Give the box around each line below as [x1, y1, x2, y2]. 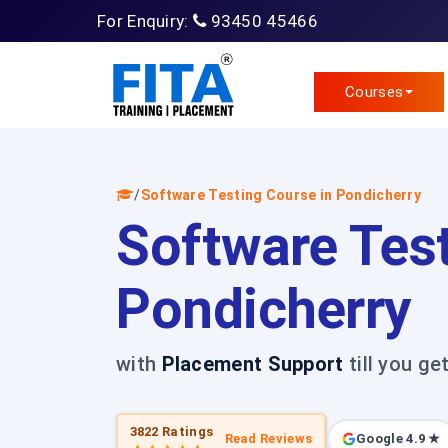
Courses [345, 83, 404, 101]
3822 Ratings [129, 423, 214, 439]
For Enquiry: [97, 11, 193, 31]
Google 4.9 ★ [356, 431, 441, 446]
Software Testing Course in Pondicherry [140, 187, 422, 203]
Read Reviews [224, 431, 313, 446]
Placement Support [161, 352, 344, 376]
